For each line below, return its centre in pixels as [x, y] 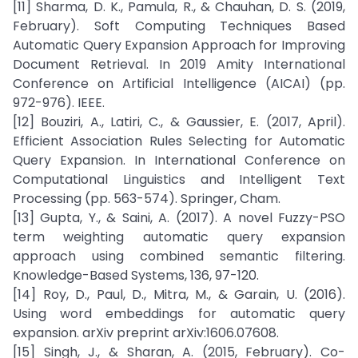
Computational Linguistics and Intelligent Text [179, 179]
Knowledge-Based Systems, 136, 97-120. [136, 275]
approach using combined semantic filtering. [179, 256]
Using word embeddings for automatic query [179, 314]
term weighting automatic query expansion [179, 237]
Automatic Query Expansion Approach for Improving [179, 45]
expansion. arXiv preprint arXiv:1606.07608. [146, 333]
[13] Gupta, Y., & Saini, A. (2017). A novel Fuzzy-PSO [179, 218]
